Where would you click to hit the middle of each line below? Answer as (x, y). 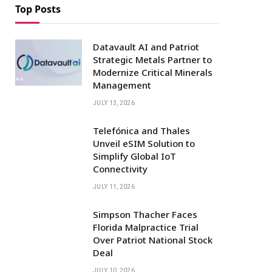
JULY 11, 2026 (114, 186)
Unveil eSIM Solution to (144, 143)
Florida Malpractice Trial (146, 227)
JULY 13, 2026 (114, 103)
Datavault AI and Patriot (146, 46)
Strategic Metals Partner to (152, 59)
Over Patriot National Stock (153, 240)
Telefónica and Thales (141, 130)
